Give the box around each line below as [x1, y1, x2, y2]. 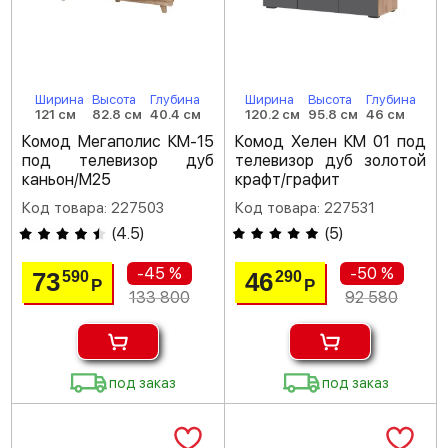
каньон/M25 [22, 170, 111, 189]
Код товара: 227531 [234, 199, 375, 217]
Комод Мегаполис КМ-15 [22, 132, 214, 151]
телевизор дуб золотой [234, 151, 426, 170]
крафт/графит [234, 170, 340, 189]
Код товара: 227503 [22, 199, 164, 217]
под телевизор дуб [22, 151, 214, 170]
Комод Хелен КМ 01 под [234, 132, 426, 151]
